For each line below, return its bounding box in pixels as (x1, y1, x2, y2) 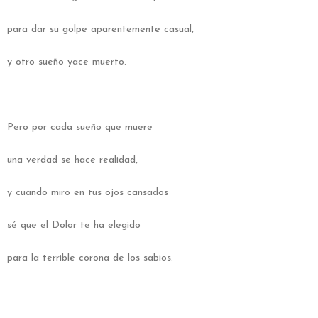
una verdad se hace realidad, (7, 154, 138, 165)
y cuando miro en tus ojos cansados (7, 187, 168, 198)
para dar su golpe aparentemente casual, (7, 23, 194, 35)
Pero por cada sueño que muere (7, 121, 153, 133)
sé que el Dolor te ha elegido (7, 219, 141, 231)
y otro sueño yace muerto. (7, 56, 126, 67)
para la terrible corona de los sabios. (7, 252, 177, 263)
